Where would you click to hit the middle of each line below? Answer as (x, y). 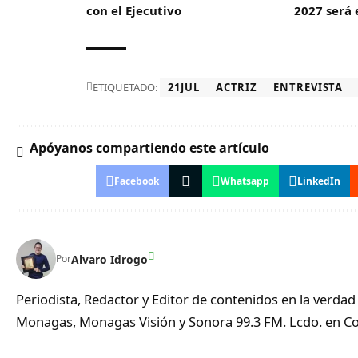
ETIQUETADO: (125, 88)
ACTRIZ (237, 88)
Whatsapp (245, 181)
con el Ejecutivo (134, 11)
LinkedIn (319, 181)
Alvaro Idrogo (109, 259)
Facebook (137, 181)
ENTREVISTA (308, 88)
